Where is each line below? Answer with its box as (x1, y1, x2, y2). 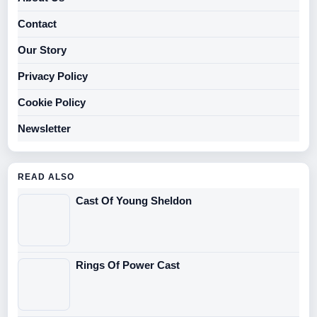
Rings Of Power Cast (76, 258, 180, 271)
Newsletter (18, 122, 71, 134)
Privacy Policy (18, 69, 88, 82)
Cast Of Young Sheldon (76, 194, 192, 207)
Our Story (18, 43, 67, 56)
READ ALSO (18, 171, 74, 182)
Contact (18, 17, 57, 30)
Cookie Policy (18, 96, 86, 108)
